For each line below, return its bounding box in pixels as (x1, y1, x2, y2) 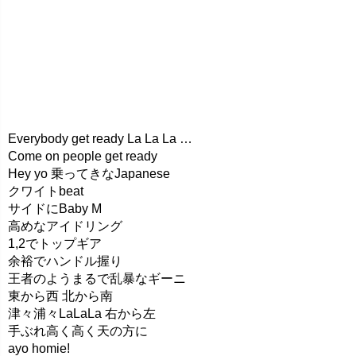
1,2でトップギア (8, 237, 102, 250)
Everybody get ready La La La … (8, 132, 192, 145)
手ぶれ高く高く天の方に (8, 324, 148, 338)
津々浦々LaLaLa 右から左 (8, 307, 156, 320)
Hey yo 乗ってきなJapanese (8, 167, 170, 180)
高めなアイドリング (8, 219, 122, 233)
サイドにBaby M (8, 202, 102, 215)
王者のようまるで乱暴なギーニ (8, 272, 186, 285)
